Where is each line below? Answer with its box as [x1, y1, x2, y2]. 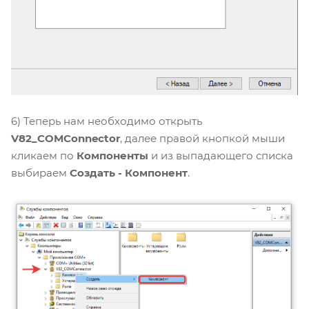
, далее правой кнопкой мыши [120, 131, 285, 145]
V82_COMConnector [11, 131, 120, 145]
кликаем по [11, 148, 77, 162]
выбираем [11, 166, 70, 179]
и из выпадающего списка [151, 148, 293, 162]
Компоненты [77, 148, 151, 162]
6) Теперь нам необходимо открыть [11, 114, 202, 128]
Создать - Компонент [70, 166, 188, 179]
